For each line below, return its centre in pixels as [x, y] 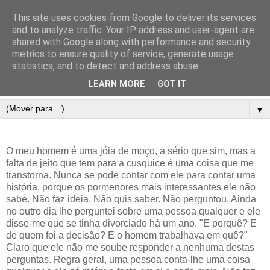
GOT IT [172, 84]
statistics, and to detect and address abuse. [106, 66]
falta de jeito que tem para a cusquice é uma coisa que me [130, 163]
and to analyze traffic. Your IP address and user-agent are [133, 30]
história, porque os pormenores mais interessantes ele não [131, 187]
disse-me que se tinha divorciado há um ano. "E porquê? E [131, 224]
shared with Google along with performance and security [131, 42]
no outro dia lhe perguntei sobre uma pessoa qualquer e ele [133, 212]
